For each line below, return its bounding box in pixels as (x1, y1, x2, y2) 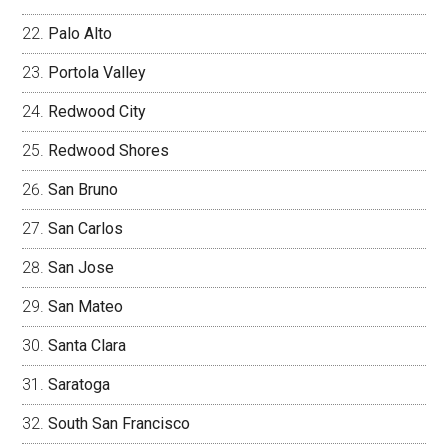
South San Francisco (48, 414, 191, 433)
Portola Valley (48, 63, 147, 82)
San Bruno (48, 180, 119, 199)
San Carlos (48, 219, 124, 238)
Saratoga (48, 375, 111, 394)
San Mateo (48, 297, 124, 316)
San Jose (48, 258, 115, 277)
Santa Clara (48, 336, 127, 355)
